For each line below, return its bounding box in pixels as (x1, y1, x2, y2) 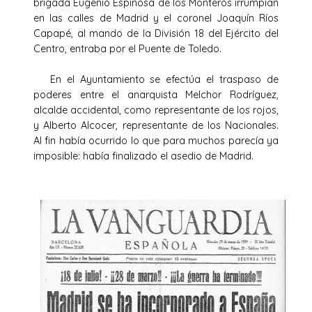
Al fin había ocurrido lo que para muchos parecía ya (33, 134, 279, 147)
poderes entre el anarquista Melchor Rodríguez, (33, 88, 279, 101)
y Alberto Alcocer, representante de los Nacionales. (33, 118, 279, 132)
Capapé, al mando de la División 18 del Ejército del (33, 26, 279, 40)
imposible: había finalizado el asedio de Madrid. (33, 149, 259, 162)
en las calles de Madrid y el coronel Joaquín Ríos (33, 11, 279, 24)
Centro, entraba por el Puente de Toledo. (33, 42, 255, 55)
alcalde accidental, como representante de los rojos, (33, 103, 279, 116)
